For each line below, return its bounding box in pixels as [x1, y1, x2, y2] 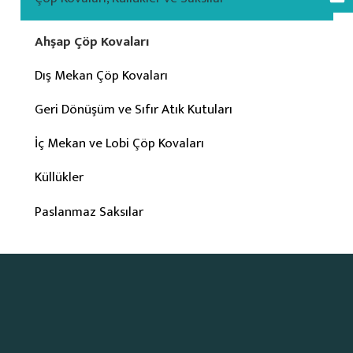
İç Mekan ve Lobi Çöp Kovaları [35, 132, 205, 155]
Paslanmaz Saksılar [35, 200, 144, 223]
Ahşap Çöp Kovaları [35, 31, 150, 54]
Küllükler [35, 166, 84, 189]
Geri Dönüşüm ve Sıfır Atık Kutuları [35, 98, 233, 121]
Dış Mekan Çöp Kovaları [35, 65, 169, 87]
